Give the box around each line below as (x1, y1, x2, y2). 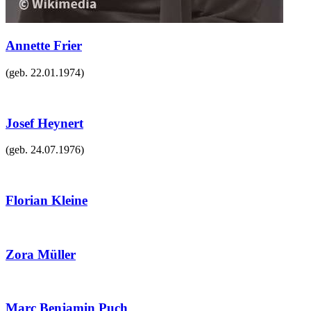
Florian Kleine (6, 193, 87, 208)
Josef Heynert (6, 115, 83, 131)
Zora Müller (6, 246, 76, 262)
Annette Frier (6, 38, 82, 53)
